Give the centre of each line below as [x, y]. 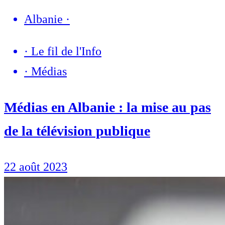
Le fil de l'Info [66, 51]
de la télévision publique [77, 131]
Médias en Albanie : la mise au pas [107, 107]
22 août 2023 [36, 167]
